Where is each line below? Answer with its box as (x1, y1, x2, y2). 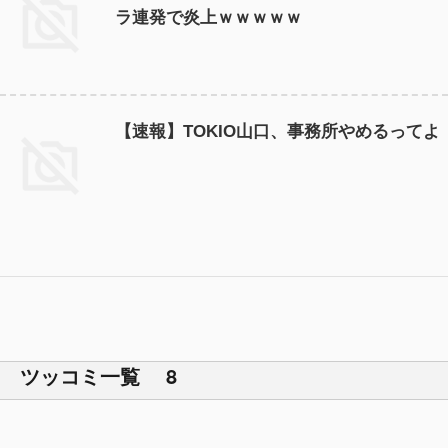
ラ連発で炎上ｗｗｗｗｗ (115, 8, 302, 28)
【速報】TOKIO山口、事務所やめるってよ (115, 122, 440, 142)
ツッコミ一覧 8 (20, 361, 177, 391)
